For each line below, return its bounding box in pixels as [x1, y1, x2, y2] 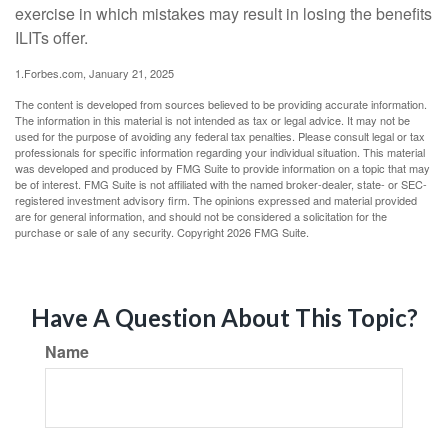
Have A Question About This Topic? [30, 303, 418, 332]
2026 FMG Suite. [227, 224, 309, 240]
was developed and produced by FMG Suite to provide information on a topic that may [15, 160, 430, 176]
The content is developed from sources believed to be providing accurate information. [15, 96, 427, 112]
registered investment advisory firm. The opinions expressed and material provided [15, 192, 417, 208]
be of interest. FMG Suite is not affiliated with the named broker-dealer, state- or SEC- [15, 176, 427, 192]
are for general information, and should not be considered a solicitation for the [15, 208, 387, 224]
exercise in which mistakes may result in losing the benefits [15, 2, 432, 25]
